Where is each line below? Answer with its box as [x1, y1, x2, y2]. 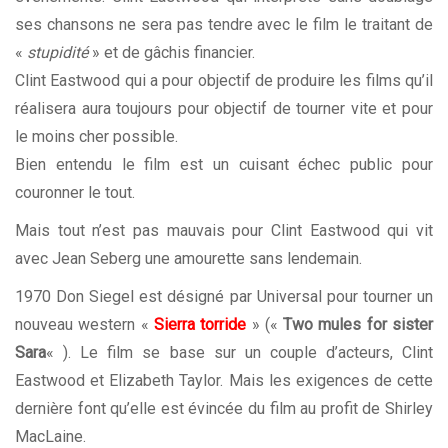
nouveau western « [15, 315, 154, 335]
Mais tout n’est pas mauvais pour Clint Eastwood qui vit [15, 221, 433, 241]
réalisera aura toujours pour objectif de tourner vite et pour [15, 99, 433, 119]
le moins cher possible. [15, 127, 178, 147]
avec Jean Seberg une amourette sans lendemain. [15, 249, 362, 269]
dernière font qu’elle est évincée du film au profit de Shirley [15, 399, 433, 419]
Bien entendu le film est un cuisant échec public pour [15, 155, 433, 175]
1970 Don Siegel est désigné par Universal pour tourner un [15, 287, 433, 307]
